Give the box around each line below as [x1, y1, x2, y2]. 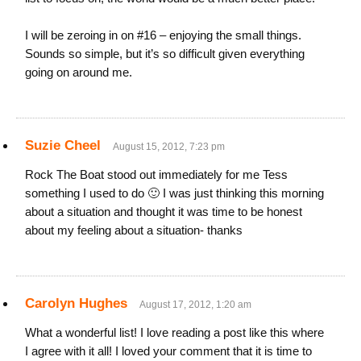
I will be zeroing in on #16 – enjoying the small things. [25, 28, 301, 42]
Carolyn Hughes [25, 296, 127, 311]
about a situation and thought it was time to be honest [25, 205, 302, 218]
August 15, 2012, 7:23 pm [113, 141, 225, 152]
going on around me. [25, 65, 132, 79]
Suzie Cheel [25, 138, 101, 153]
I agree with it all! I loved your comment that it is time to [25, 344, 312, 358]
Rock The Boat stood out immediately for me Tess [25, 168, 288, 181]
